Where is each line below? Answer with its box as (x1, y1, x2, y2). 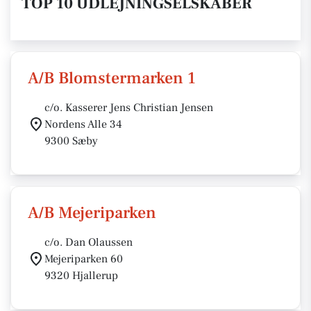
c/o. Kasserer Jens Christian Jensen (44, 101, 213, 115)
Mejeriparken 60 (44, 252, 123, 266)
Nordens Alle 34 (44, 117, 122, 131)
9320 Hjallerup (44, 269, 118, 283)
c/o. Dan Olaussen (44, 235, 133, 249)
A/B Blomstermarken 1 (28, 67, 196, 89)
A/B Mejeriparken (28, 202, 156, 224)
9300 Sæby (44, 134, 98, 148)
